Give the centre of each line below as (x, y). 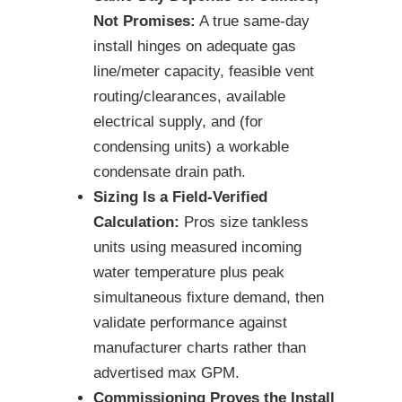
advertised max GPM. (166, 373)
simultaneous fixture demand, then (209, 298)
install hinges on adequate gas (195, 47)
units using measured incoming (197, 248)
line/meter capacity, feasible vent (204, 72)
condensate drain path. (170, 172)
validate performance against (190, 323)
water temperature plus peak (189, 273)
